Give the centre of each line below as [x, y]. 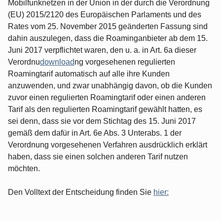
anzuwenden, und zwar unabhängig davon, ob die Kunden [110, 85]
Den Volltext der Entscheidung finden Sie [81, 192]
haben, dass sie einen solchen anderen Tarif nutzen [98, 156]
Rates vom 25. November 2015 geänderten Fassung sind [108, 26]
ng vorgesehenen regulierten [125, 62]
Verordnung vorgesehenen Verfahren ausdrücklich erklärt [108, 145]
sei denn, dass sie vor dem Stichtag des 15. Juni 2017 [102, 121]
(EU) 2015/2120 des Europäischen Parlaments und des [105, 14]
